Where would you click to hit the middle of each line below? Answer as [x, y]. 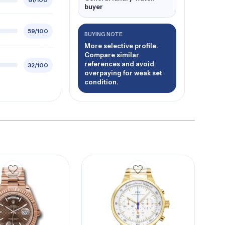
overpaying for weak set [123, 73]
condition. [101, 82]
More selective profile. [121, 46]
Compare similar [111, 55]
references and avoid [119, 64]
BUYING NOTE [103, 34]
